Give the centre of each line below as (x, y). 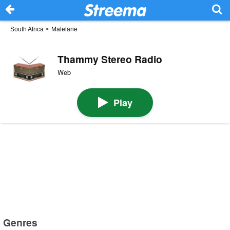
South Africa (27, 29)
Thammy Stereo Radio (110, 59)
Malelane (64, 29)
